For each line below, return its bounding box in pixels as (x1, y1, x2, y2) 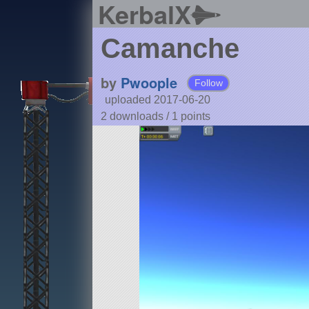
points (180, 110, 210, 123)
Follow (194, 77, 223, 89)
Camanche (100, 33, 239, 64)
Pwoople (120, 72, 177, 93)
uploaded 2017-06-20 (104, 94, 210, 106)
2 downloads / (100, 110, 172, 123)
